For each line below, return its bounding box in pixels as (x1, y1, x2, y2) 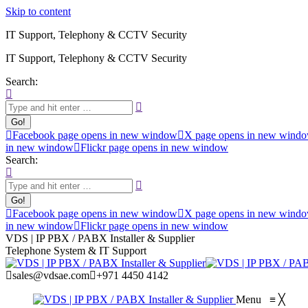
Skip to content (5, 5, 71, 17)
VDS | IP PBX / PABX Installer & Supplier (5, 232, 195, 244)
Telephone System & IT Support (5, 245, 146, 256)
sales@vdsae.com (12, 269, 89, 281)
